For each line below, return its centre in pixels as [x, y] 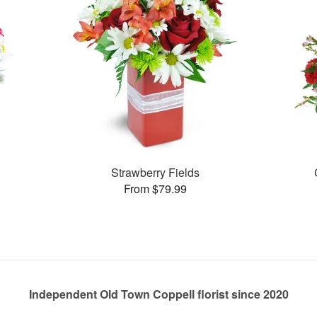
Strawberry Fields [155, 172]
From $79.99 [155, 188]
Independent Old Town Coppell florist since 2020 [158, 294]
